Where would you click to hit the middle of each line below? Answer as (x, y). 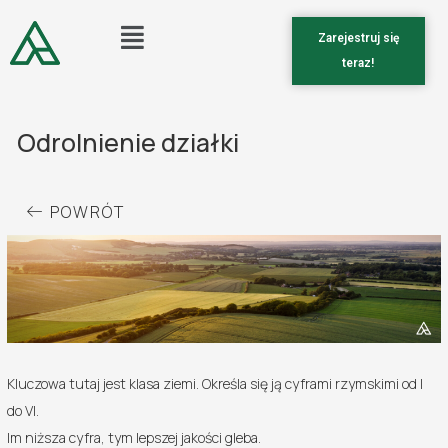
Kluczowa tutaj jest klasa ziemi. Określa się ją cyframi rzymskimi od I (215, 384)
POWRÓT (88, 212)
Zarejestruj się (358, 38)
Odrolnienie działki (128, 142)
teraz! (358, 63)
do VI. (23, 411)
